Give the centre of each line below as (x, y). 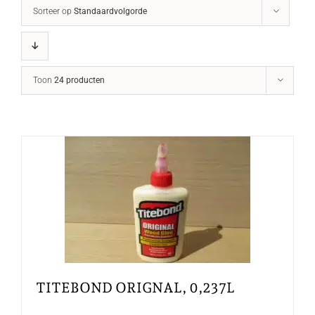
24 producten (79, 80)
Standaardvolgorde (110, 11)
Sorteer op (53, 11)
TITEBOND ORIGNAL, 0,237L (135, 287)
